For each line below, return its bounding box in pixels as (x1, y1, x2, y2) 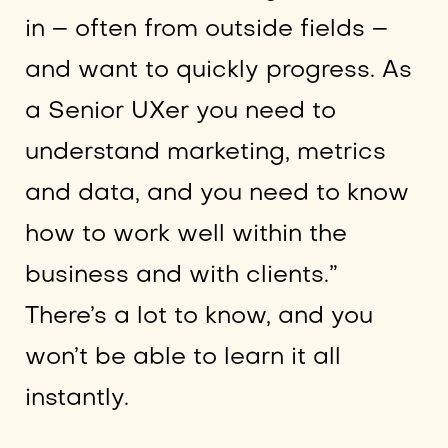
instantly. (24, 386, 129, 410)
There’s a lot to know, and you (24, 304, 373, 328)
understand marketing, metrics (24, 140, 386, 164)
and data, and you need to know (24, 181, 409, 205)
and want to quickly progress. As (24, 58, 412, 82)
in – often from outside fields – (24, 17, 388, 41)
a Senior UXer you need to (24, 99, 336, 123)
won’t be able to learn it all (24, 345, 341, 369)
